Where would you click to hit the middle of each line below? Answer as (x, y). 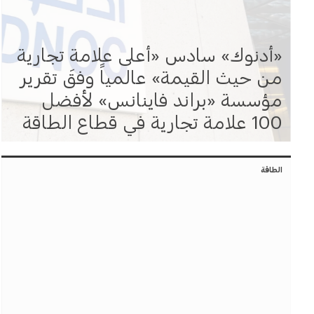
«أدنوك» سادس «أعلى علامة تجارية (150, 52)
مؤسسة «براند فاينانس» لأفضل (162, 97)
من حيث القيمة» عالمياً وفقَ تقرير (151, 74)
